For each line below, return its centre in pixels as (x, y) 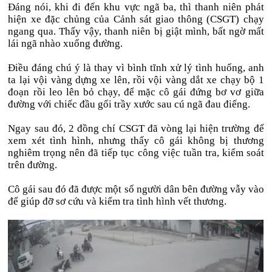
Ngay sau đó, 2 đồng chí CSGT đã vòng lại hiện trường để (136, 128)
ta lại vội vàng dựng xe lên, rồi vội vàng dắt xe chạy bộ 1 (136, 80)
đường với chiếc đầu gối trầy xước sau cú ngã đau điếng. (129, 104)
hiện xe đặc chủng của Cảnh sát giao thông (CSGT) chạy (136, 19)
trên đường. (33, 165)
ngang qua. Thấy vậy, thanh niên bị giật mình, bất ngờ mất (136, 31)
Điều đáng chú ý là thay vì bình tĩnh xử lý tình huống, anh (136, 67)
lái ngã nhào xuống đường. (66, 43)
